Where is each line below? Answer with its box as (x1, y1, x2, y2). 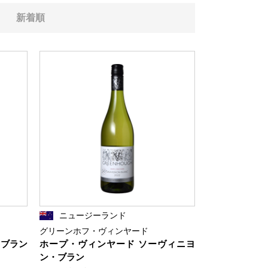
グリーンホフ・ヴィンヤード (39, 226, 148, 236)
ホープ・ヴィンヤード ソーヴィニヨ (39, 239, 195, 249)
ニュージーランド (59, 211, 126, 220)
